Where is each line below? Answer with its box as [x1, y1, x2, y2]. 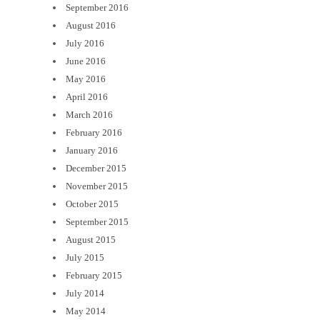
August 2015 [66, 234, 116, 246]
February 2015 [66, 270, 122, 281]
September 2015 [66, 216, 129, 228]
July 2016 [66, 38, 104, 49]
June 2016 [66, 56, 106, 67]
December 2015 [66, 163, 126, 174]
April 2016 [66, 91, 108, 103]
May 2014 [66, 306, 106, 317]
